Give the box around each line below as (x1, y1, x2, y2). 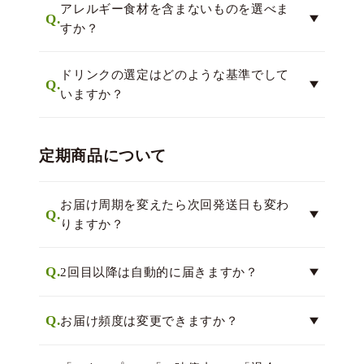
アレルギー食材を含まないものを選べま (60, 2, 289, 15)
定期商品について (39, 147, 167, 164)
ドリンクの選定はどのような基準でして (60, 68, 289, 81)
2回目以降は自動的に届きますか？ (60, 265, 258, 279)
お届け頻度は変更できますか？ (60, 314, 239, 327)
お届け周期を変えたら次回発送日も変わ (60, 198, 289, 211)
